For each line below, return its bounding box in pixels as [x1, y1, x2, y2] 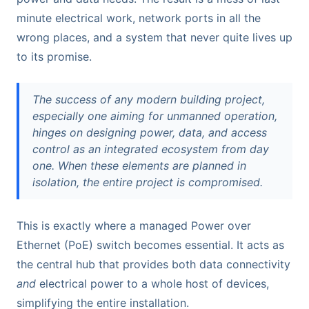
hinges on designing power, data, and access [32, 126, 268, 140]
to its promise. [17, 49, 92, 63]
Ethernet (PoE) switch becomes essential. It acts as [17, 238, 284, 252]
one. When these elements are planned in [32, 159, 247, 173]
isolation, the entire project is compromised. [32, 175, 263, 190]
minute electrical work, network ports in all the [17, 10, 261, 25]
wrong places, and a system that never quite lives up [17, 30, 292, 44]
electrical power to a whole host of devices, [36, 277, 269, 291]
